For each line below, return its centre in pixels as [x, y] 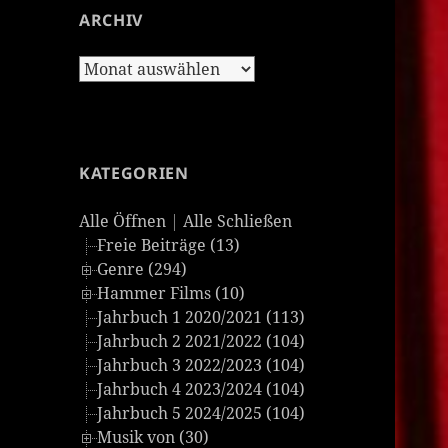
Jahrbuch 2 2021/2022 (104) [201, 341]
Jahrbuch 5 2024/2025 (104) [201, 413]
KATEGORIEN [134, 173]
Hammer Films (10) [171, 293]
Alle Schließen [238, 221]
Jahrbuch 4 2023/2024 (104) [201, 389]
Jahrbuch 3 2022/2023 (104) [201, 365]
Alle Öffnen [123, 221]
